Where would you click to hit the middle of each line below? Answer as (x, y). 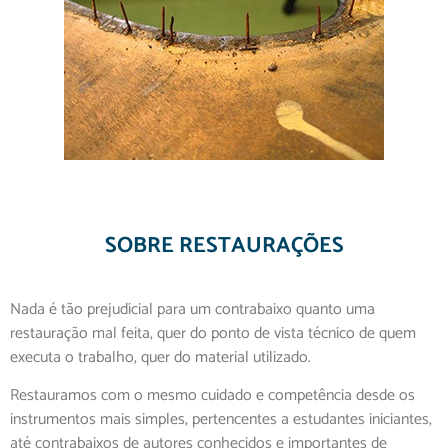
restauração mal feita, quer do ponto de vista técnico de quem (213, 333)
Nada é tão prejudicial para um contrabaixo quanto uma (192, 309)
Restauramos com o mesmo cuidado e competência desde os (212, 395)
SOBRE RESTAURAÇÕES (224, 246)
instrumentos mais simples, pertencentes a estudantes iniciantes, (221, 419)
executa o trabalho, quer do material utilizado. (160, 357)
